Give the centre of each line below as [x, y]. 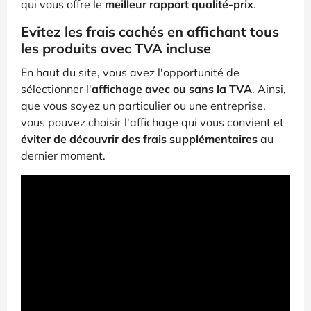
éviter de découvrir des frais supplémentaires [139, 139]
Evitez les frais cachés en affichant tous [150, 32]
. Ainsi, [269, 89]
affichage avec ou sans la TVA [172, 89]
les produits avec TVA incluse [116, 49]
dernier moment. [63, 156]
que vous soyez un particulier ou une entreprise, [143, 106]
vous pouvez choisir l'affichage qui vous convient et [152, 123]
